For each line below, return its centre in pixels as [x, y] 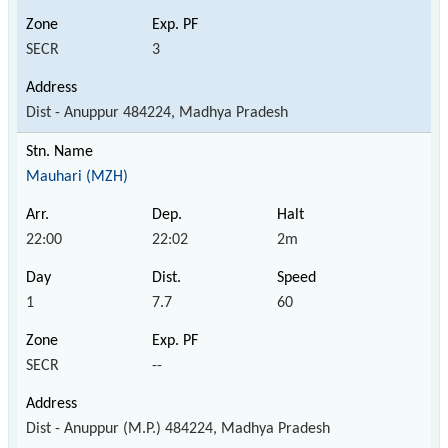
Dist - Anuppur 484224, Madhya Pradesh [157, 112]
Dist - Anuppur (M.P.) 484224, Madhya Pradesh [178, 428]
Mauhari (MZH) [77, 176]
